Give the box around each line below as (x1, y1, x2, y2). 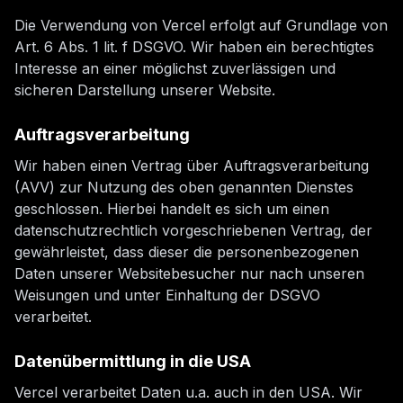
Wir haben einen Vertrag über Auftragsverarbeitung (14, 157, 369, 175)
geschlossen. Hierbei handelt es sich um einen (14, 200, 329, 218)
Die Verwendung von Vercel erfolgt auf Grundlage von (14, 16, 388, 34)
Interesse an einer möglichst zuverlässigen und (14, 59, 336, 77)
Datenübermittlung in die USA (14, 352, 251, 371)
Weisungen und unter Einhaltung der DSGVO (14, 286, 320, 304)
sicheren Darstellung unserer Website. (14, 81, 275, 99)
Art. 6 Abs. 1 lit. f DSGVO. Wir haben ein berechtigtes (14, 38, 374, 56)
